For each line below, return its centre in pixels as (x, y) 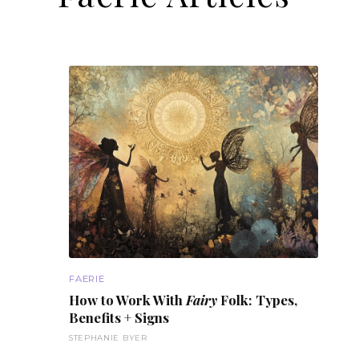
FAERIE (87, 278)
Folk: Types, (257, 299)
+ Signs (145, 317)
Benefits (95, 317)
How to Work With (127, 299)
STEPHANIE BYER (108, 338)
